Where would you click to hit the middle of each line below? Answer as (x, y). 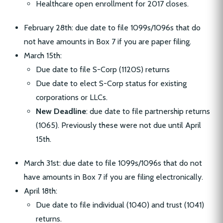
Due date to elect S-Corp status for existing (111, 84)
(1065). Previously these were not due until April (118, 125)
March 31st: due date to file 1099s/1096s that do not (113, 163)
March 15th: (43, 56)
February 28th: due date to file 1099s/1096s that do (112, 28)
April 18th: (41, 191)
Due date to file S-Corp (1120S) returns (103, 70)
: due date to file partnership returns (148, 111)
